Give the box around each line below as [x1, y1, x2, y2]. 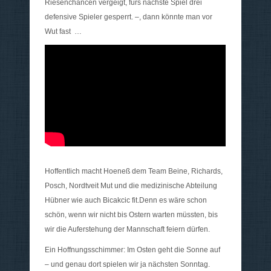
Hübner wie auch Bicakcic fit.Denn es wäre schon [45, 195, 207, 204]
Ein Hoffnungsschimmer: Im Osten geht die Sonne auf [45, 245, 220, 254]
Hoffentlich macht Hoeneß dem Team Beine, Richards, [45, 166, 223, 175]
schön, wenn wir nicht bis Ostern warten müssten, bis [45, 210, 218, 219]
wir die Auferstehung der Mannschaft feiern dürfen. [45, 224, 210, 233]
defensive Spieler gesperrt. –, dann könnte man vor [45, 13, 212, 22]
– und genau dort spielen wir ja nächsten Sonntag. [45, 260, 210, 269]
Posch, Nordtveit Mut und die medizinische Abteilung [45, 181, 217, 190]
